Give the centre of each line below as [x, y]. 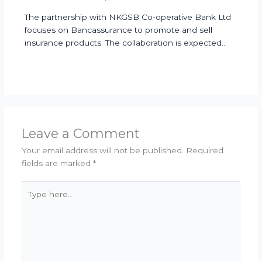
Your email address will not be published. [102, 150]
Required [204, 150]
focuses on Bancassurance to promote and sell [118, 30]
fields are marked [57, 163]
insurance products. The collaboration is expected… [125, 42]
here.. [32, 200]
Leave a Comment [80, 133]
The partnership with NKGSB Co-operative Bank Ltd [127, 17]
